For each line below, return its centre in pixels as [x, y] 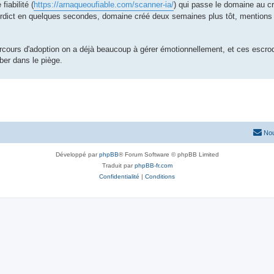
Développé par [77, 154]
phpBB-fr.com [153, 165]
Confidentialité [119, 176]
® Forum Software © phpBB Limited [168, 154]
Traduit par [118, 165]
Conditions [160, 176]
